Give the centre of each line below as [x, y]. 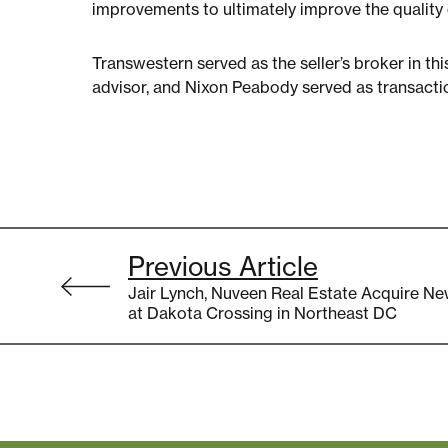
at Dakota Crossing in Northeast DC [262, 312]
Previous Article [223, 266]
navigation [156, 283]
